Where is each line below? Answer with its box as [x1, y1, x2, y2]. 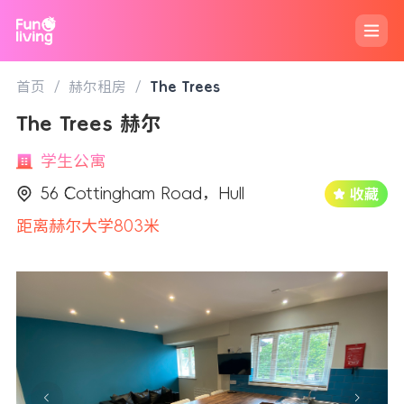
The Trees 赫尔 [16, 113, 161, 133]
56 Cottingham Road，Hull [41, 185, 244, 202]
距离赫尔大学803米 [16, 217, 160, 234]
